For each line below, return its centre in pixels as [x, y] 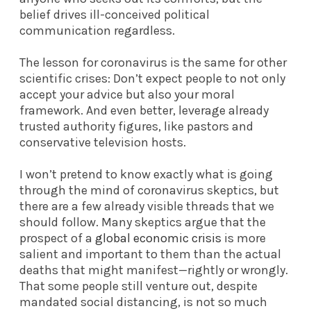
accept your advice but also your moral [127, 94]
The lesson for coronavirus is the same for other [153, 62]
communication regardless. [97, 30]
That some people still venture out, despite [138, 286]
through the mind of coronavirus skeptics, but [149, 190]
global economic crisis [158, 238]
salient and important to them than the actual [150, 254]
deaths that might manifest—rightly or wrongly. [154, 270]
